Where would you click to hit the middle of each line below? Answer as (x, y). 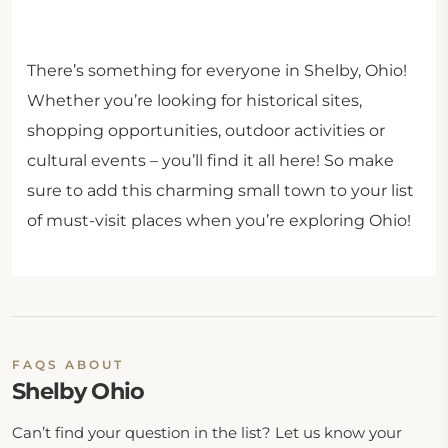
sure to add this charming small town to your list (220, 190)
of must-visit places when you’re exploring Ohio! (219, 220)
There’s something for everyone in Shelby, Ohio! (217, 70)
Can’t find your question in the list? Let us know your (207, 432)
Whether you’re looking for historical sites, (194, 100)
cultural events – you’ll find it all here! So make (210, 160)
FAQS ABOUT (68, 364)
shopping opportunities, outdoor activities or (206, 130)
